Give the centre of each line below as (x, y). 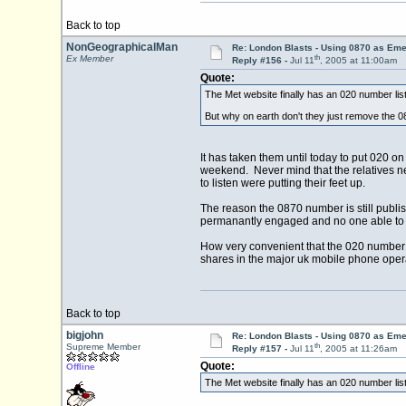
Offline (80, 367)
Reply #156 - (261, 61)
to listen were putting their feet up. (282, 184)
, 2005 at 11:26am (358, 349)
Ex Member (89, 58)
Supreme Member (103, 347)
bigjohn (84, 335)
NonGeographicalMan (121, 47)
